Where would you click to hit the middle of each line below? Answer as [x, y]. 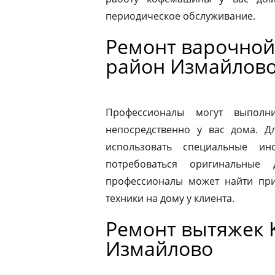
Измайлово [159, 248]
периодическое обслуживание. [180, 16]
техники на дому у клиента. [170, 198]
